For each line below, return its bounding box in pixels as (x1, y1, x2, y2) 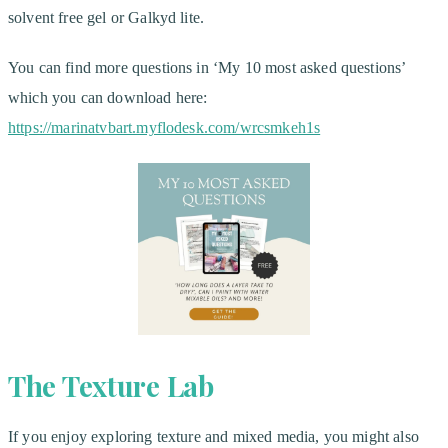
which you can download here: (8, 88, 208, 106)
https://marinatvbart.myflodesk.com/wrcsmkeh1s (8, 118, 321, 136)
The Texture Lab (8, 366, 214, 404)
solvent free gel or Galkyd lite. (8, 8, 205, 26)
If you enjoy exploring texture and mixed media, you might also (8, 427, 419, 445)
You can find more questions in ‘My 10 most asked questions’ (8, 58, 406, 76)
